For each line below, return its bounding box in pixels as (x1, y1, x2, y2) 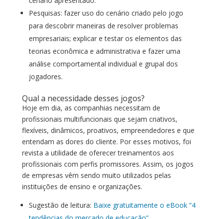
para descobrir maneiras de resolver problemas (28, 21, 178, 30)
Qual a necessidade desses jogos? (22, 93, 145, 104)
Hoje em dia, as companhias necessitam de (22, 103, 160, 112)
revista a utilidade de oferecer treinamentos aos (22, 148, 174, 157)
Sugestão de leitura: (28, 200, 93, 210)
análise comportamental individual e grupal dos (28, 59, 178, 68)
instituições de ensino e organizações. (22, 182, 142, 191)
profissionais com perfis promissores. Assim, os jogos (22, 159, 194, 169)
